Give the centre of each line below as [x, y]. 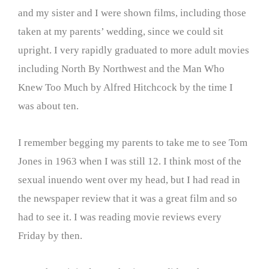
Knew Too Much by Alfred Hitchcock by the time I [125, 87]
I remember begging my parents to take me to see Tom [133, 142]
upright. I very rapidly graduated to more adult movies [134, 50]
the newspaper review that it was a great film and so [128, 198]
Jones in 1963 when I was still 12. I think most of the [130, 161]
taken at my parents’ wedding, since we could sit [121, 32]
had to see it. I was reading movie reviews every [120, 217]
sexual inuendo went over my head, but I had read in [129, 180]
